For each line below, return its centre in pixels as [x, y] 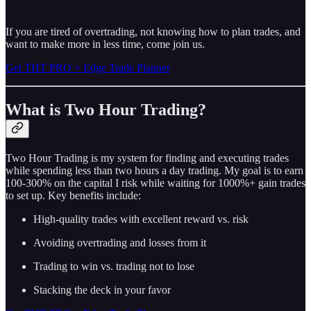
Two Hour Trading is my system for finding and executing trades [147, 158]
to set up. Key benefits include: [73, 195]
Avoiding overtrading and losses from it [120, 242]
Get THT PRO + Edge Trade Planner [88, 68]
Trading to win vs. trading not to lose [114, 266]
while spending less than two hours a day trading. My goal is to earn [154, 170]
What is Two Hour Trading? [106, 110]
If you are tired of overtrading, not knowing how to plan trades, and [153, 32]
